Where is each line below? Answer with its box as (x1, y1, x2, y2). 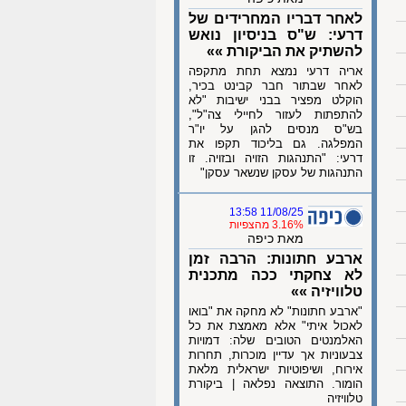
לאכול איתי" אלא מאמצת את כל (188, 319, 362, 333)
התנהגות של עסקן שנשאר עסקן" (200, 166, 362, 179)
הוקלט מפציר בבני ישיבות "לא (188, 93, 362, 107)
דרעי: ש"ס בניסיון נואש (188, 27, 362, 43)
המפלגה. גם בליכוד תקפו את (188, 137, 362, 150)
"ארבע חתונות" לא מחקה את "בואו (188, 304, 362, 318)
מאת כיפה (247, 231, 304, 246)
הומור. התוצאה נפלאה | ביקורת (188, 377, 362, 391)
